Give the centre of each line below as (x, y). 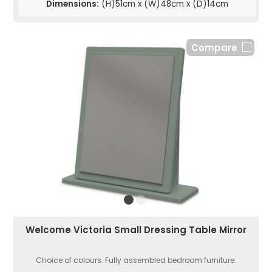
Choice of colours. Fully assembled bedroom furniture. (136, 260)
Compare (214, 48)
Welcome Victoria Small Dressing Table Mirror (136, 230)
